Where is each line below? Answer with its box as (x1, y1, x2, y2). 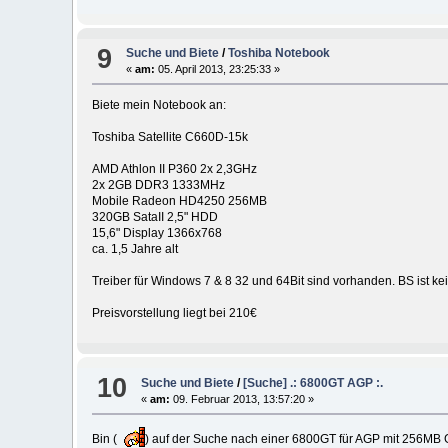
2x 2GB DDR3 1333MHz (91, 178, 225, 193)
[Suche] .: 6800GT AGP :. (243, 375, 384, 390)
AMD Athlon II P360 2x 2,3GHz (91, 162, 257, 177)
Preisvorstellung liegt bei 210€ (91, 306, 257, 321)
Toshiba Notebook (228, 46, 331, 61)
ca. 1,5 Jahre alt (91, 242, 178, 257)
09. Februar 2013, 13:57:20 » (170, 392, 315, 405)
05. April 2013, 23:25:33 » (155, 63, 281, 76)
